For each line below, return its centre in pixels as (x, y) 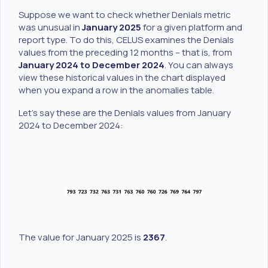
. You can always (199, 65)
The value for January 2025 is (81, 237)
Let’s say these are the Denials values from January (125, 113)
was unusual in (50, 27)
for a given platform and (192, 27)
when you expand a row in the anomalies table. (116, 90)
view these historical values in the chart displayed (122, 77)
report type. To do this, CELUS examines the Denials (126, 39)
